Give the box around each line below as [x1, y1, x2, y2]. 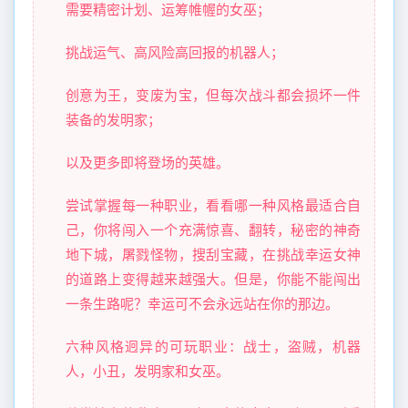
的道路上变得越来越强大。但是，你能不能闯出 [66, 272, 361, 286]
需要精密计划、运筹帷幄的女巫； [66, 3, 270, 16]
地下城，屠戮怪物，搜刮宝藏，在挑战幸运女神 [66, 248, 361, 261]
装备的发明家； [66, 113, 161, 127]
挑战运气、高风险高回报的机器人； [66, 46, 284, 59]
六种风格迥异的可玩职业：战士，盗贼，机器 [66, 340, 361, 353]
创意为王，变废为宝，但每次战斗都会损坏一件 [66, 88, 361, 102]
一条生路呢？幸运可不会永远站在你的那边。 [66, 297, 339, 311]
